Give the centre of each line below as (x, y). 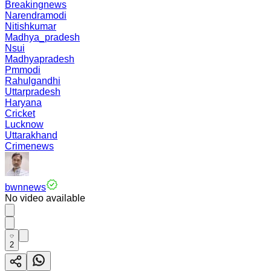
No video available (45, 198)
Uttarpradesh (33, 92)
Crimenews (29, 146)
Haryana (23, 103)
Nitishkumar (31, 26)
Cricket (20, 113)
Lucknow (24, 124)
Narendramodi (36, 15)
